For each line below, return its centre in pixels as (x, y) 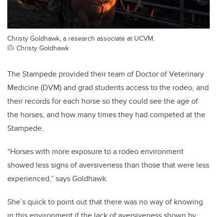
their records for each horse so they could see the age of (103, 101)
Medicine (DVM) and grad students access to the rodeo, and (108, 88)
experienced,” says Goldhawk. (58, 179)
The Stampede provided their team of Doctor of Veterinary (106, 74)
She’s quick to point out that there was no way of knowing (105, 202)
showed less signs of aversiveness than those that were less (108, 165)
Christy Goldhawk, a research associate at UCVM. (81, 38)
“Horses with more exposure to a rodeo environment (95, 152)
